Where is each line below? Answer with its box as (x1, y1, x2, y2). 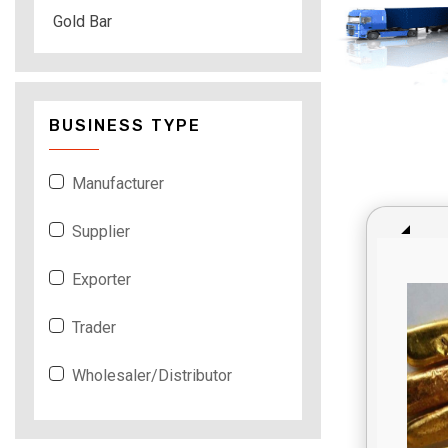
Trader (72, 317, 116, 337)
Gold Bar (53, 11, 112, 31)
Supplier (72, 221, 130, 241)
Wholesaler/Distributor (72, 365, 232, 385)
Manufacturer (72, 173, 164, 193)
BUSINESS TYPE (49, 115, 201, 135)
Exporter (72, 269, 131, 289)
